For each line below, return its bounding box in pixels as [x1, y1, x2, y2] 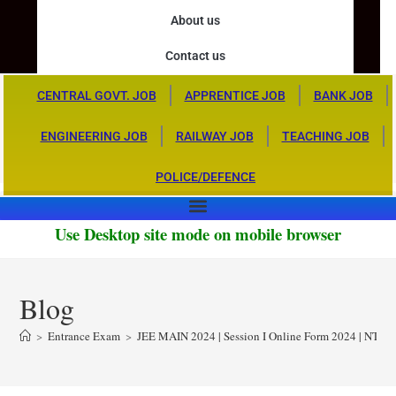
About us [171, 13, 220, 27]
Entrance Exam [48, 328, 121, 344]
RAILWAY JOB [175, 129, 254, 143]
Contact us [165, 49, 225, 63]
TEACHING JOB [281, 129, 369, 143]
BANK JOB [313, 88, 373, 103]
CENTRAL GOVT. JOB [36, 88, 156, 103]
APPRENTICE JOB [184, 88, 286, 103]
